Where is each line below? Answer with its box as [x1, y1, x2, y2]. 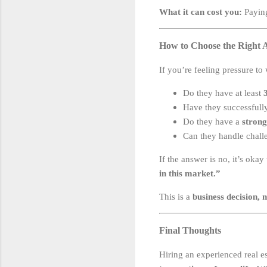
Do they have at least [183, 88, 263, 98]
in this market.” [159, 168, 221, 178]
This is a [159, 191, 193, 201]
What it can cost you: [159, 7, 242, 17]
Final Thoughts [159, 225, 221, 235]
